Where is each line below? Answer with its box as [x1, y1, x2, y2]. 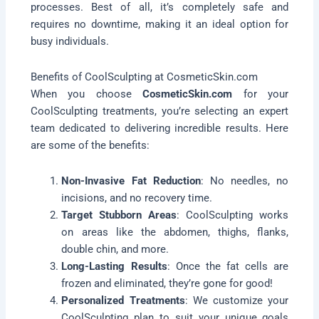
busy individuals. [30, 34, 109, 48]
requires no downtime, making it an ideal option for [30, 17, 289, 31]
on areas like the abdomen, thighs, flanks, [61, 225, 289, 239]
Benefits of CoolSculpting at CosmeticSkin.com [30, 70, 258, 84]
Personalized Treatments [61, 293, 185, 307]
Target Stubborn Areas [61, 208, 177, 221]
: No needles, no [200, 174, 289, 187]
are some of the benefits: [30, 139, 150, 152]
